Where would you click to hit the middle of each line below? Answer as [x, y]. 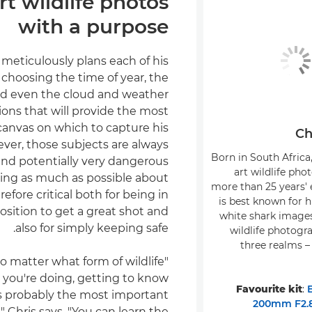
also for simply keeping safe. [92, 228]
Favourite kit [269, 289]
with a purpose [93, 27]
